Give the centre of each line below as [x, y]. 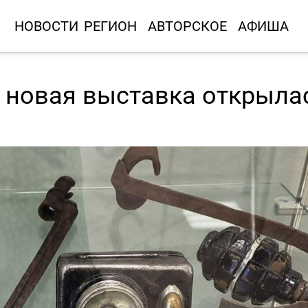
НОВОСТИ [46, 26]
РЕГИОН [110, 26]
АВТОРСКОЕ [187, 26]
